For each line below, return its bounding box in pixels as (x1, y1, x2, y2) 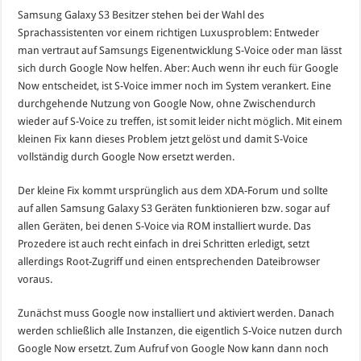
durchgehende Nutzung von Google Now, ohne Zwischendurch (18, 97, 317, 110)
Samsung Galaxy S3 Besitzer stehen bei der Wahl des (18, 8, 265, 21)
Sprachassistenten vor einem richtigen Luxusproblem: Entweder (18, 26, 320, 39)
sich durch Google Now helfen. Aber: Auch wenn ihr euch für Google (18, 61, 339, 74)
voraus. (18, 272, 53, 285)
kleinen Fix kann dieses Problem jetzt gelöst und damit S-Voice (18, 132, 309, 145)
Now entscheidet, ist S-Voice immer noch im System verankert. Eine (18, 79, 332, 92)
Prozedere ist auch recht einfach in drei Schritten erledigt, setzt (18, 237, 310, 250)
